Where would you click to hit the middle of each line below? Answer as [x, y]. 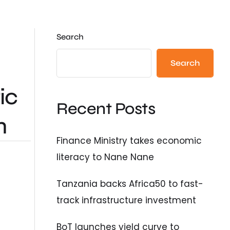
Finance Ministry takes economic [129, 140]
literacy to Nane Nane [106, 157]
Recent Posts [106, 109]
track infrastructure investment [127, 200]
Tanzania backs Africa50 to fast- [130, 184]
